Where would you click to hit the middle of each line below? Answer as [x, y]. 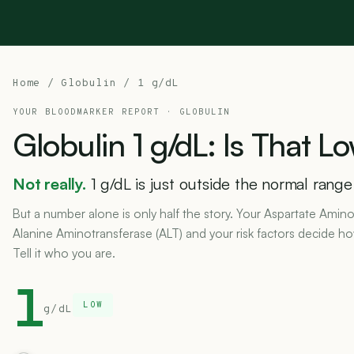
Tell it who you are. [64, 253]
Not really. [49, 184]
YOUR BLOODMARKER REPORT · [96, 112]
